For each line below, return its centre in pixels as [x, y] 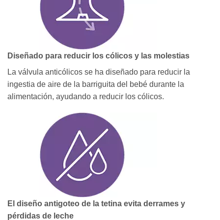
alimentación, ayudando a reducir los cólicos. [86, 96]
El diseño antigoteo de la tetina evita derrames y [96, 204]
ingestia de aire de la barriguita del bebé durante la [96, 84]
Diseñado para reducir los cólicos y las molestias [98, 55]
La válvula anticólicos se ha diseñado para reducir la [99, 72]
